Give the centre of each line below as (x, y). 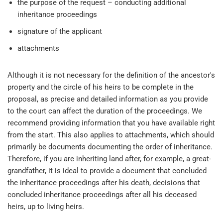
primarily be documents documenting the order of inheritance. (110, 147)
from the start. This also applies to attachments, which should (111, 135)
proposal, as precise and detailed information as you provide (108, 99)
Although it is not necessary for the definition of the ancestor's (111, 75)
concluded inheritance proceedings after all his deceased (102, 194)
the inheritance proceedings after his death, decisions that (104, 182)
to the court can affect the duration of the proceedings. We (105, 111)
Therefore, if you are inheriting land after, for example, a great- (109, 159)
